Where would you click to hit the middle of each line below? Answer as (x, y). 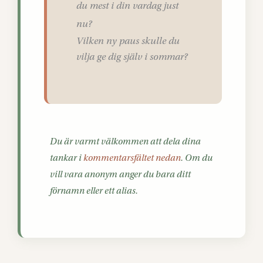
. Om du (197, 158)
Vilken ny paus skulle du (128, 41)
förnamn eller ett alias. (94, 191)
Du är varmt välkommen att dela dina (125, 141)
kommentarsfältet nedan (132, 158)
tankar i (67, 158)
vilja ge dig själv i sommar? (132, 57)
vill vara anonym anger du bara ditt (120, 174)
